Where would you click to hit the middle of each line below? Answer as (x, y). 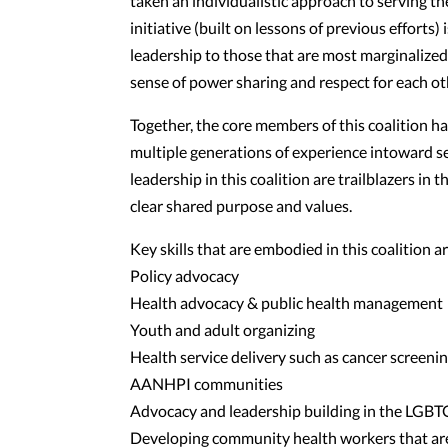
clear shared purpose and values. (241, 205)
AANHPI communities (206, 383)
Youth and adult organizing (222, 329)
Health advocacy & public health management (286, 302)
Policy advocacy (184, 275)
